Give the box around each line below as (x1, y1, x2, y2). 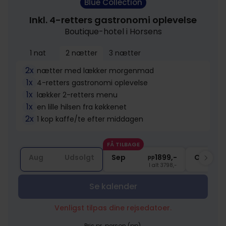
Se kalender (89, 181, 137, 192)
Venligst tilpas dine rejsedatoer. (54, 203, 172, 213)
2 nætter (65, 48, 97, 58)
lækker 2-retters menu (37, 89, 118, 100)
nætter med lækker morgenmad (37, 65, 154, 76)
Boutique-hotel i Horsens (64, 26, 162, 37)
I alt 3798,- (149, 161, 177, 169)
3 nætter (108, 48, 141, 58)
